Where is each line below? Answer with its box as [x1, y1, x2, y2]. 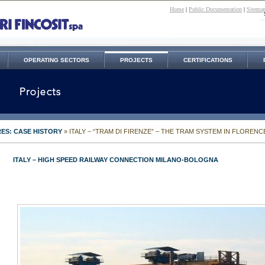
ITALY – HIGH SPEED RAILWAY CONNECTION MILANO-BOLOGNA [13, 156, 218, 163]
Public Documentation [189, 6, 242, 12]
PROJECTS [120, 57, 153, 63]
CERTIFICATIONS [183, 57, 232, 63]
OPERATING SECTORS [24, 57, 89, 63]
